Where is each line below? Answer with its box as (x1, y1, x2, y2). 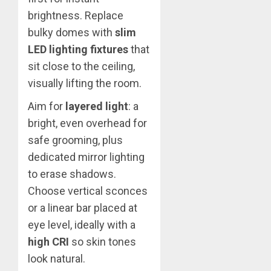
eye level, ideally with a (28, 218, 135, 231)
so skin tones (69, 235, 136, 248)
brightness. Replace (28, 8, 123, 22)
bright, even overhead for (28, 116, 147, 129)
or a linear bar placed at (28, 201, 137, 214)
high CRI (28, 235, 69, 248)
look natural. (28, 252, 85, 265)
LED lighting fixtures (28, 42, 128, 56)
